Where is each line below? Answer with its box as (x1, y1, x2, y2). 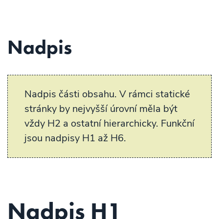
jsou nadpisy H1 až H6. (24, 131, 126, 145)
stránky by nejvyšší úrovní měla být (24, 102, 177, 115)
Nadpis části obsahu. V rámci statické (24, 88, 190, 101)
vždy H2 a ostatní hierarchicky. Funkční (24, 117, 195, 130)
